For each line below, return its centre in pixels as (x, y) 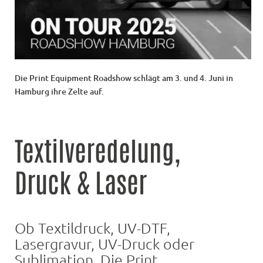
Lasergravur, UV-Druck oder (104, 244)
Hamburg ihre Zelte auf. (59, 92)
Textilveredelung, (97, 149)
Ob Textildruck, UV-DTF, (92, 228)
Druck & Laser (81, 181)
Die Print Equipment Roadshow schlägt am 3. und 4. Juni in (124, 78)
